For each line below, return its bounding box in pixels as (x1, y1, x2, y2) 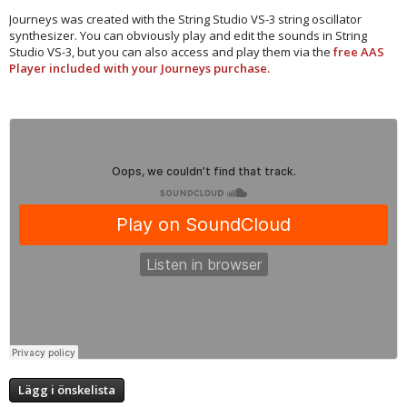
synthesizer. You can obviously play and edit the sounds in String (9, 26, 367, 44)
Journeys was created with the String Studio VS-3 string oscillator (9, 10, 362, 27)
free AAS (333, 43, 384, 60)
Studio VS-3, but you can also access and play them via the (9, 43, 333, 60)
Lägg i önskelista (18, 381, 115, 398)
